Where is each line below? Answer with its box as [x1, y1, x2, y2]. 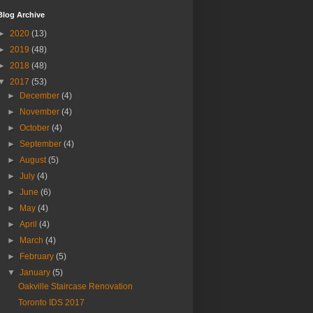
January [20, 268, 53, 278]
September [20, 139, 64, 150]
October [20, 123, 52, 133]
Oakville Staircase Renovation [17, 282, 133, 292]
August [20, 155, 49, 166]
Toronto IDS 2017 [17, 298, 85, 308]
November [20, 107, 62, 117]
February [20, 252, 57, 262]
